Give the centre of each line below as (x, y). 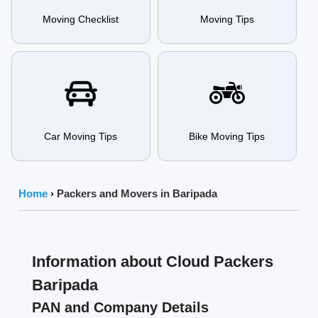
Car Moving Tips (81, 137)
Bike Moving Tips (227, 137)
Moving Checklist (81, 20)
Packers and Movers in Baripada (137, 194)
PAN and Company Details (120, 308)
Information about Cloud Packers (153, 262)
